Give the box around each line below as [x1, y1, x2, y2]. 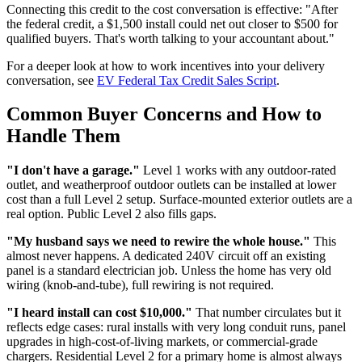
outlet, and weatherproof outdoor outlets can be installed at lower [6, 178, 336, 192]
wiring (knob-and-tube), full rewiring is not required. [6, 278, 274, 293]
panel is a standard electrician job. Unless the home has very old [6, 263, 331, 278]
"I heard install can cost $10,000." [6, 305, 192, 320]
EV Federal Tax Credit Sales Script [97, 73, 276, 87]
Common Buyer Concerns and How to [6, 103, 322, 125]
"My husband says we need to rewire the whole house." [6, 234, 310, 249]
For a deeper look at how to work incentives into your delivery [6, 58, 325, 73]
